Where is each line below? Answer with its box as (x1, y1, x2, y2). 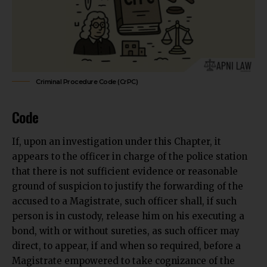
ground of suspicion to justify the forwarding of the (12, 181, 243, 193)
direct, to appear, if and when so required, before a (12, 240, 241, 252)
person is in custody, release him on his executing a (12, 210, 244, 222)
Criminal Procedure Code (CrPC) (36, 77, 138, 86)
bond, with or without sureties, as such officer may (12, 225, 240, 237)
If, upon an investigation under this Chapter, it (12, 136, 221, 148)
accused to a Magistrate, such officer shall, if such (12, 195, 237, 207)
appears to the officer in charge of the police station (12, 151, 247, 163)
